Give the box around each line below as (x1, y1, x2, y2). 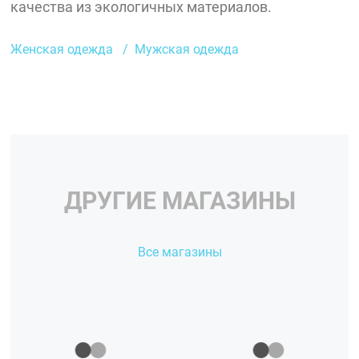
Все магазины (137, 244, 222, 260)
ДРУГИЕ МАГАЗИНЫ (63, 187, 296, 216)
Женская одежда (10, 41, 114, 57)
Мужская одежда (135, 41, 240, 57)
